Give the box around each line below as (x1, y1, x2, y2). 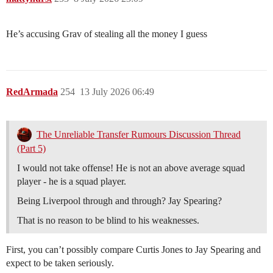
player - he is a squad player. (17, 175, 126, 186)
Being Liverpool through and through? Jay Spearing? (17, 195, 222, 206)
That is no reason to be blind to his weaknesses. (17, 214, 199, 225)
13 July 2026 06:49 (80, 86, 154, 97)
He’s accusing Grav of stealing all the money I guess (6, 28, 207, 39)
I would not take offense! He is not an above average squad (17, 162, 245, 173)
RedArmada (6, 86, 58, 97)
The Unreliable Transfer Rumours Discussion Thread (36, 129, 241, 140)
